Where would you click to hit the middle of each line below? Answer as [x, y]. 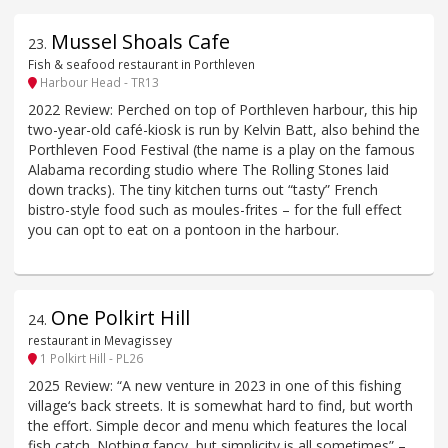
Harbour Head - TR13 [98, 82]
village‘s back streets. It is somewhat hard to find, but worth [220, 405]
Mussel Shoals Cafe [140, 42]
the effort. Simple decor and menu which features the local [217, 425]
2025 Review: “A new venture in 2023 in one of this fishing [214, 385]
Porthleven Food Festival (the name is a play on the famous [221, 149]
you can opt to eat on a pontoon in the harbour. [183, 229]
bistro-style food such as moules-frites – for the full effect [215, 209]
